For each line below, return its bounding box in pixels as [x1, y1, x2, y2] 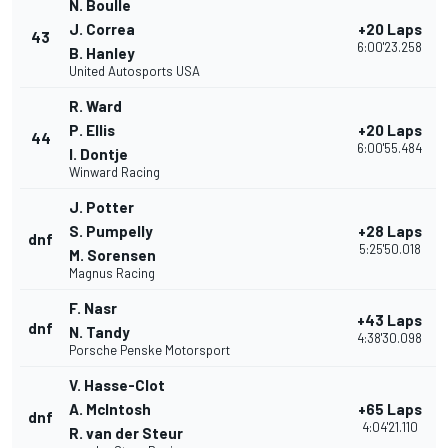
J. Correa [69, 20, 135, 39]
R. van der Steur [69, 424, 183, 443]
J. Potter [69, 198, 134, 217]
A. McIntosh [69, 400, 151, 419]
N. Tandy [69, 323, 130, 342]
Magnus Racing [69, 265, 155, 282]
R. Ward [69, 97, 122, 116]
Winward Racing [69, 164, 160, 181]
